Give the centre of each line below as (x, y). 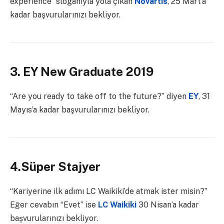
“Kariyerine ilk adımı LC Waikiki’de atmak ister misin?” (109, 191)
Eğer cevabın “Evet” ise (53, 205)
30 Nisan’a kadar (168, 205)
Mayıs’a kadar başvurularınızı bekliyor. (80, 110)
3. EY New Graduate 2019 (82, 72)
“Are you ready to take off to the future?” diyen (99, 96)
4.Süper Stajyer (55, 167)
